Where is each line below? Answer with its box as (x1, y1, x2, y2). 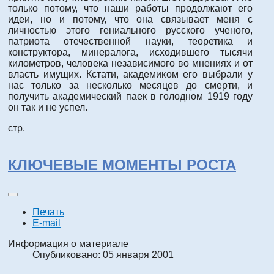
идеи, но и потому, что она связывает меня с (8, 14, 253, 25)
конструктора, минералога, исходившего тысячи (8, 47, 253, 58)
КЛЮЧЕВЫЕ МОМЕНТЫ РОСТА (8, 156, 236, 173)
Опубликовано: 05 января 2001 (32, 249, 174, 260)
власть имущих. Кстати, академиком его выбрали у (8, 69, 253, 80)
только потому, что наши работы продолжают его (8, 3, 253, 14)
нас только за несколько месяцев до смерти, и (8, 80, 253, 91)
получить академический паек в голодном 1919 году (8, 91, 253, 102)
